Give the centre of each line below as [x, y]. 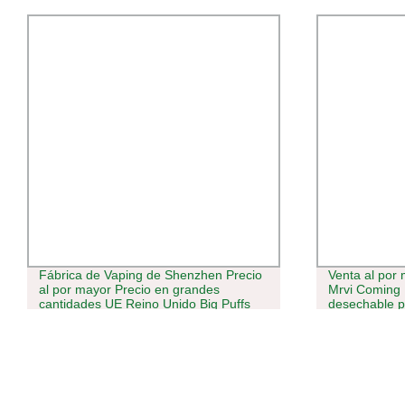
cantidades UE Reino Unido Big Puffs [144, 304]
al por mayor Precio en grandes [129, 290]
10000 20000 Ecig [90, 319]
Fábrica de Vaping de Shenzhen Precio [150, 275]
